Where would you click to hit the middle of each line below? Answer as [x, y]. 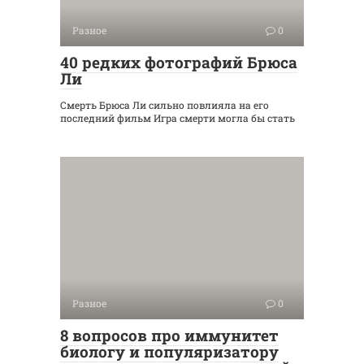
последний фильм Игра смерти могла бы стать [178, 118]
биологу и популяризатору [169, 352]
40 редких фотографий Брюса [179, 63]
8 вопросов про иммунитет [169, 336]
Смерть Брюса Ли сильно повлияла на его [165, 105]
